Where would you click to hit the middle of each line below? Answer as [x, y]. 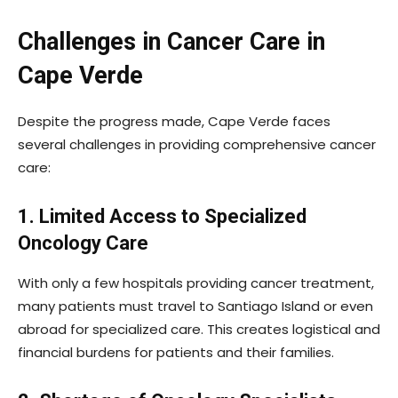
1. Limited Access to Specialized [162, 217]
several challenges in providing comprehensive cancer [197, 145]
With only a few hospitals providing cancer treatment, [196, 283]
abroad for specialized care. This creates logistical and [199, 330]
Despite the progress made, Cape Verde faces [174, 122]
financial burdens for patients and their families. [176, 353]
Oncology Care [83, 243]
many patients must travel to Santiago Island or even [195, 306]
